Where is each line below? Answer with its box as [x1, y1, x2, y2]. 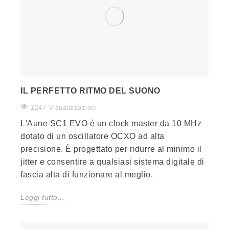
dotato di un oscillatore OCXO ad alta [20, 132, 165, 141]
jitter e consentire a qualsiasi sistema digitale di [20, 157, 204, 167]
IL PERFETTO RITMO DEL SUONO [20, 86, 161, 96]
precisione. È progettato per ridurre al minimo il [20, 145, 202, 154]
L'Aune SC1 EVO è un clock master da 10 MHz [20, 119, 201, 128]
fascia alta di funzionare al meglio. [20, 170, 153, 179]
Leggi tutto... [20, 193, 64, 202]
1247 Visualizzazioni [31, 104, 97, 112]
